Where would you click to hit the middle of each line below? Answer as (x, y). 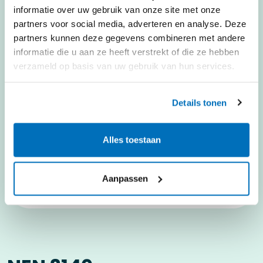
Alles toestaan (131, 140)
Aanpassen (125, 178)
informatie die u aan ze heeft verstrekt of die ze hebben (126, 51)
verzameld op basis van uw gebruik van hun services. (124, 65)
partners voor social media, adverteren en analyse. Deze (130, 23)
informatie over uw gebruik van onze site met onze (117, 9)
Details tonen (200, 102)
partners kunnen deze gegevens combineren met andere (129, 37)
